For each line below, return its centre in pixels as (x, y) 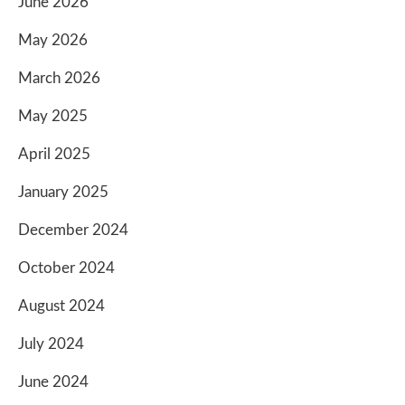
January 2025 (63, 192)
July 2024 (51, 344)
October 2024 (66, 268)
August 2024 (61, 306)
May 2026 (53, 40)
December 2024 (73, 230)
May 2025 (53, 116)
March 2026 (59, 78)
